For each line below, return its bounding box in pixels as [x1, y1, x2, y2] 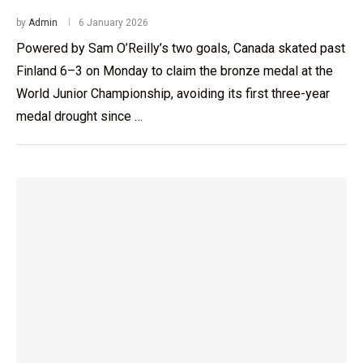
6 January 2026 [79, 16, 148, 28]
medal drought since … [16, 108, 143, 124]
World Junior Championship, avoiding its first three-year [16, 85, 330, 101]
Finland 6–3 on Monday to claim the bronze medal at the [16, 62, 333, 79]
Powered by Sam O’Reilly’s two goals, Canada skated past [16, 40, 345, 56]
